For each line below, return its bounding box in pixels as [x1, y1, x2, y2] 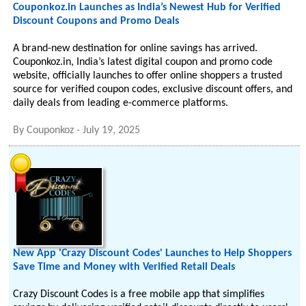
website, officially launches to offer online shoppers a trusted [13, 70, 283, 81]
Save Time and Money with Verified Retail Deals [13, 262, 236, 273]
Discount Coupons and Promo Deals [13, 16, 180, 27]
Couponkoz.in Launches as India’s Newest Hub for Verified [13, 2, 281, 13]
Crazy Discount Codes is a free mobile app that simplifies [13, 289, 265, 300]
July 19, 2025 [83, 125, 141, 136]
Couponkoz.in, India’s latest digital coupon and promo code [13, 57, 273, 68]
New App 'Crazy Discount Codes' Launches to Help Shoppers [13, 248, 292, 259]
